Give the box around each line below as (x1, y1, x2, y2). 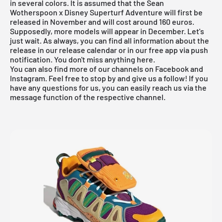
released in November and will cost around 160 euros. (10, 16, 194, 26)
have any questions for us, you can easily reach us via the (10, 82, 207, 92)
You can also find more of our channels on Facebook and (10, 63, 203, 73)
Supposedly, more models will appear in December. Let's (10, 26, 204, 36)
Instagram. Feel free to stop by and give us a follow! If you (10, 73, 208, 83)
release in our (10, 45, 59, 55)
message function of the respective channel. (10, 92, 166, 102)
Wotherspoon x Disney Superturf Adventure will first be (10, 7, 203, 17)
